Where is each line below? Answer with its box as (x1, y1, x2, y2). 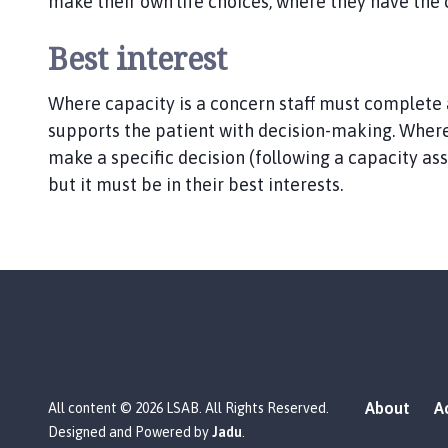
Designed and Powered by (48, 424, 212, 440)
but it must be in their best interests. (48, 173, 343, 195)
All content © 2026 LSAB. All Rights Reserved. (48, 400, 329, 416)
